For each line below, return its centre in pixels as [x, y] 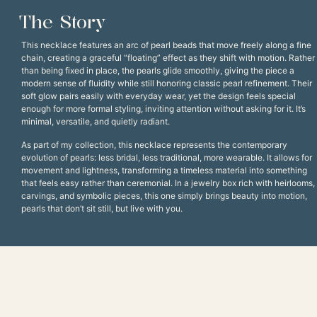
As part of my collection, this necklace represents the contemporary [154, 144]
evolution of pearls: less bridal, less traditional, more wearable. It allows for [167, 157]
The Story [62, 22]
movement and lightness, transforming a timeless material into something [164, 170]
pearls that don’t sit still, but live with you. [102, 208]
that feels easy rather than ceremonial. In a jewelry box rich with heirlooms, [168, 183]
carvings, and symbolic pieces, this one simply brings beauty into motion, [164, 195]
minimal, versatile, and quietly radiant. [96, 122]
